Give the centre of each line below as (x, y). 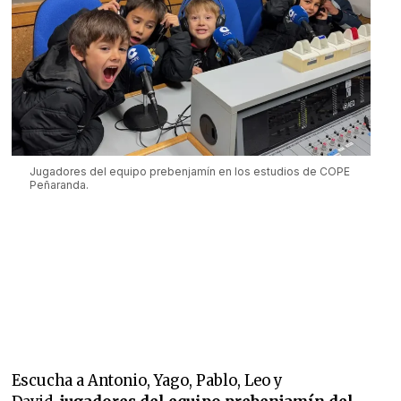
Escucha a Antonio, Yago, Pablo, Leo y (148, 381)
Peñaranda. (60, 185)
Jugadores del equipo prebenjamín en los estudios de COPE (190, 172)
